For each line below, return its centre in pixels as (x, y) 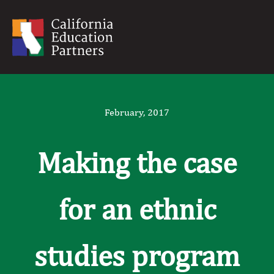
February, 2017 (137, 112)
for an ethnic (137, 209)
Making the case (137, 163)
